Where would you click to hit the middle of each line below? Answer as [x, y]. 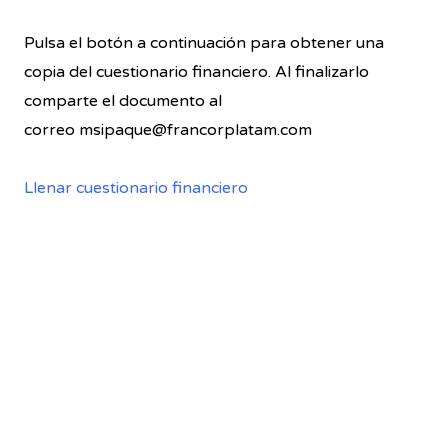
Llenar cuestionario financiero [136, 188]
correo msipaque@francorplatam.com [168, 130]
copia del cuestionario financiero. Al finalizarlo [196, 72]
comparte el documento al [123, 101]
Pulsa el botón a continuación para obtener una [204, 43]
